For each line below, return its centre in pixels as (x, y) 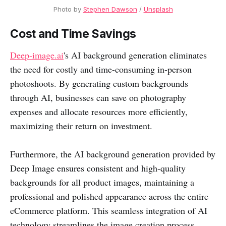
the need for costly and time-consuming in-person (101, 69)
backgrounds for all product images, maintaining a (102, 182)
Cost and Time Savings (73, 34)
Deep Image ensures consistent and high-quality (98, 168)
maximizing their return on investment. (81, 125)
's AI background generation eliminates (135, 55)
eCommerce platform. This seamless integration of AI (109, 210)
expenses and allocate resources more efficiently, (99, 111)
